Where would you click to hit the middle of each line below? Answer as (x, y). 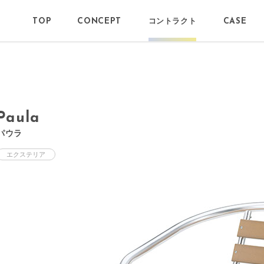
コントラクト (172, 21)
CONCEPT (100, 22)
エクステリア (26, 154)
